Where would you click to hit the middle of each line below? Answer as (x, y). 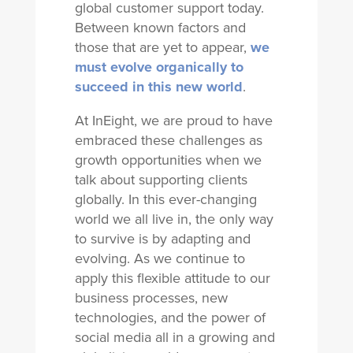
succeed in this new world (158, 87)
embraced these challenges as (168, 140)
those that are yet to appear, (162, 47)
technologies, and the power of (170, 318)
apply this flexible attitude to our (172, 278)
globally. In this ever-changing (165, 199)
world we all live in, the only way (174, 219)
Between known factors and (160, 28)
